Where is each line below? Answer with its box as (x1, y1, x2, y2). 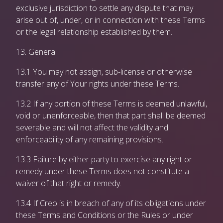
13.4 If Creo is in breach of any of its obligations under (16, 198, 206, 209)
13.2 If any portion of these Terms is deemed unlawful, (16, 98, 207, 109)
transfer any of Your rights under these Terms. (16, 78, 179, 89)
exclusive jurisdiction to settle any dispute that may (16, 2, 193, 13)
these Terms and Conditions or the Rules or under (16, 210, 193, 221)
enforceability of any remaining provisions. (16, 134, 163, 145)
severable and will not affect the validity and (16, 122, 168, 133)
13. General (16, 46, 57, 57)
